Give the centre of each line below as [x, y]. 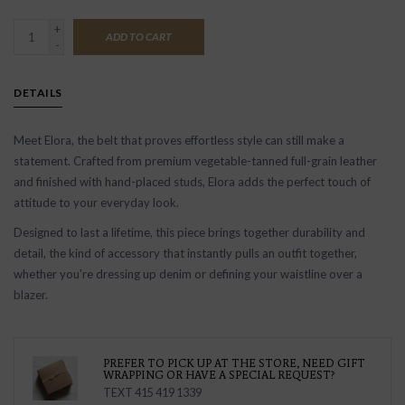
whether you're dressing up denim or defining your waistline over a [188, 274]
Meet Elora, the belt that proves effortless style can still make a [179, 140]
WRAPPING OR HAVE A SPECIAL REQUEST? [219, 375]
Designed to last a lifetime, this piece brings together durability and [189, 232]
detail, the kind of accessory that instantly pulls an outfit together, [185, 253]
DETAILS [38, 93]
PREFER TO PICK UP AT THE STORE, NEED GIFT [234, 363]
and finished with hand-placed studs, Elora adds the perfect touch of [192, 182]
